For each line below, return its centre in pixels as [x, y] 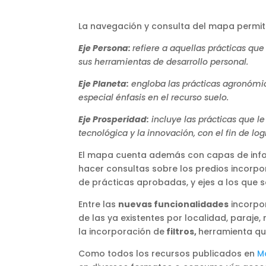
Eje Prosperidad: [114, 119]
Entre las [98, 204]
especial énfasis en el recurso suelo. [155, 97]
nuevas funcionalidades [173, 204]
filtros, [181, 231]
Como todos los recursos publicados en [168, 253]
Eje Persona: [105, 48]
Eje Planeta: [104, 83]
